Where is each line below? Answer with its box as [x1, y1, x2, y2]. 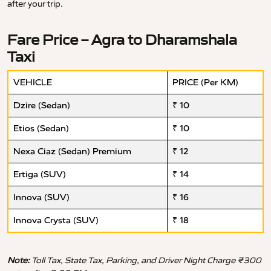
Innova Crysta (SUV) [13, 215, 99, 226]
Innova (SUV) [13, 192, 70, 203]
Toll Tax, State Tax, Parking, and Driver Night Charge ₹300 [30, 255, 261, 266]
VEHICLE [13, 77, 52, 88]
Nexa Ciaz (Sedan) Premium [13, 146, 131, 157]
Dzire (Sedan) [13, 100, 70, 111]
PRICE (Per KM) [172, 77, 238, 88]
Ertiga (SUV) [13, 169, 66, 180]
